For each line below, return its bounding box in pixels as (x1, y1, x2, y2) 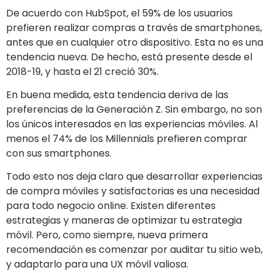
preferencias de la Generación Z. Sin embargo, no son (6, 102, 262, 117)
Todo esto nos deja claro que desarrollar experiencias (6, 169, 263, 184)
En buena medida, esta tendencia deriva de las (6, 88, 229, 102)
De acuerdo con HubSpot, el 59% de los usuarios (6, 5, 233, 20)
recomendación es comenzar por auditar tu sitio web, (6, 243, 263, 257)
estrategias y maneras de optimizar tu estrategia (6, 213, 242, 228)
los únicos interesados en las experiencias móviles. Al (6, 117, 258, 132)
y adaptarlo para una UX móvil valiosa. (6, 257, 188, 272)
